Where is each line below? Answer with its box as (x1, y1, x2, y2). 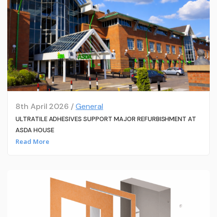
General (76, 101, 103, 111)
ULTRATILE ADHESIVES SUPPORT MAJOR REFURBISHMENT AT (15, 114, 197, 123)
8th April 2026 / (15, 101, 76, 111)
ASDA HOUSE (15, 125, 54, 134)
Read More (15, 137, 49, 146)
